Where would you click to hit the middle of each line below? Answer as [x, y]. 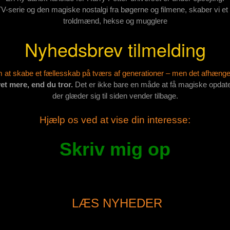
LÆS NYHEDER [117, 203]
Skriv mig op [115, 149]
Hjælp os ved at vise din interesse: [115, 120]
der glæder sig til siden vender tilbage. [115, 95]
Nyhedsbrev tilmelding [115, 49]
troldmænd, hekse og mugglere [115, 21]
